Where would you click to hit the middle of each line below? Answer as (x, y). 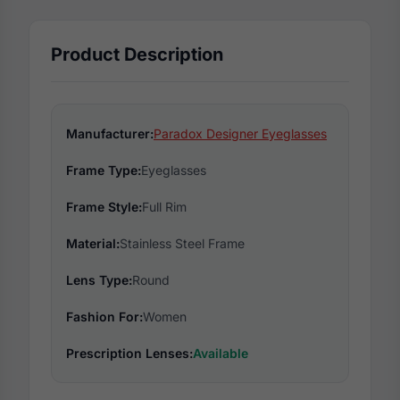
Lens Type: (99, 280)
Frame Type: (104, 171)
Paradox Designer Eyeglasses (240, 134)
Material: (93, 244)
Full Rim (164, 207)
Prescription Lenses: (129, 354)
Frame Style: (104, 207)
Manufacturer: (110, 134)
